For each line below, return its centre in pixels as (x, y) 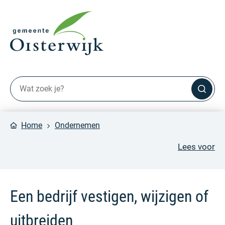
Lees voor (196, 146)
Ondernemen (77, 125)
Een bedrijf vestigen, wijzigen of (109, 196)
